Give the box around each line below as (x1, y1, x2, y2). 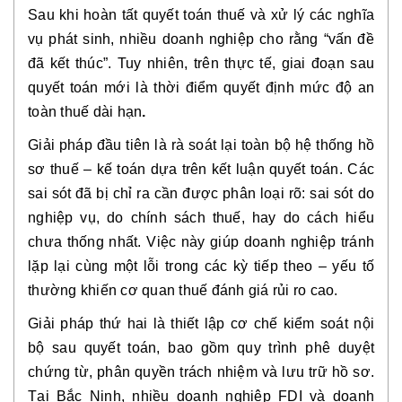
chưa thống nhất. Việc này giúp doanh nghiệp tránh (28, 233, 374, 249)
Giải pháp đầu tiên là (28, 136, 171, 153)
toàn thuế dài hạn (28, 103, 143, 119)
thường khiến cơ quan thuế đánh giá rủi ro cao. (28, 282, 338, 298)
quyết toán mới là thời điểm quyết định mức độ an (28, 79, 374, 95)
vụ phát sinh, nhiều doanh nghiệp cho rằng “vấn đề (28, 31, 374, 47)
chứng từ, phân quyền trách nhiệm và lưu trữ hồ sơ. (28, 363, 374, 380)
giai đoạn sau (281, 55, 375, 71)
